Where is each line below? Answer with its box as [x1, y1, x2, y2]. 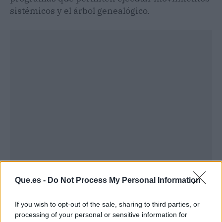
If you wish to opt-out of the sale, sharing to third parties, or [15, 200, 200, 208]
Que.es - [15, 175, 48, 184]
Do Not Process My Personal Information [48, 175, 201, 184]
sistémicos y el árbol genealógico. [10, 4, 150, 16]
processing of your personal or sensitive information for [15, 210, 187, 219]
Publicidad [95, 173, 127, 182]
